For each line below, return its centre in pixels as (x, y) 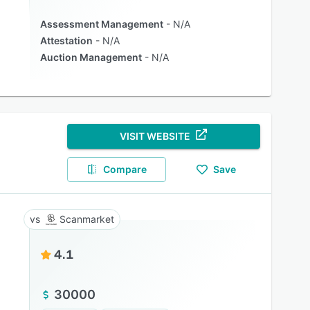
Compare (125, 169)
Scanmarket (86, 219)
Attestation (66, 40)
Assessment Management (101, 24)
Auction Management (91, 57)
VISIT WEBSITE (155, 136)
